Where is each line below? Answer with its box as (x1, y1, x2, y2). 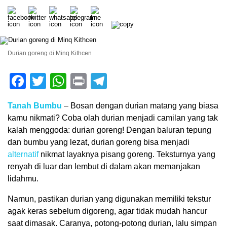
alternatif (8, 150, 39, 159)
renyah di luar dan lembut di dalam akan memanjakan (8, 162, 200, 171)
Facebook (26, 72, 98, 91)
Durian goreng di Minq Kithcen (8, 50, 92, 57)
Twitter (46, 72, 94, 91)
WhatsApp (66, 72, 141, 91)
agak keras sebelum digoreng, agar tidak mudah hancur (8, 207, 207, 216)
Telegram (107, 72, 174, 91)
